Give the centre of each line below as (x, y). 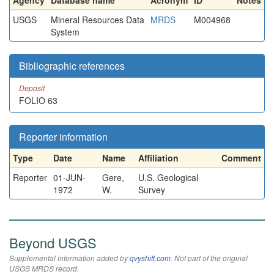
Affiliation (158, 158)
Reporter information (63, 137)
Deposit (32, 88)
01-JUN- (69, 177)
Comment (241, 158)
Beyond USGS (53, 243)
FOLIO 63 (38, 100)
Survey (152, 190)
